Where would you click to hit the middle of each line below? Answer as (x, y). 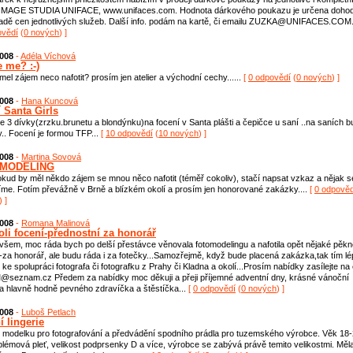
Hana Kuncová (50, 100)
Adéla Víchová (48, 56)
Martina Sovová (51, 156)
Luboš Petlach (48, 312)
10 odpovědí (129, 133)
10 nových (178, 133)
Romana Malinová (56, 223)
